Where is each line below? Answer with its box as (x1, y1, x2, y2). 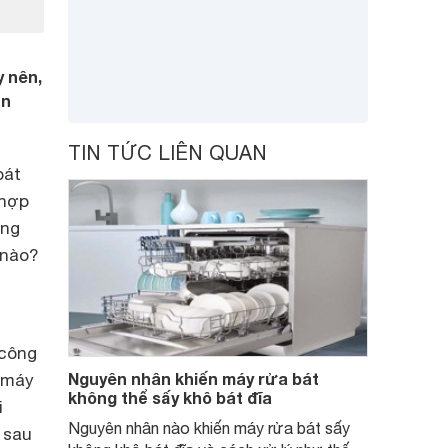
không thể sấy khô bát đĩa (68, 388, 272, 407)
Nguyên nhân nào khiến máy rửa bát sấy (68, 419, 350, 437)
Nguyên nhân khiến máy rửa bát (68, 369, 319, 388)
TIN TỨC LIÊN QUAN (68, 141, 267, 164)
